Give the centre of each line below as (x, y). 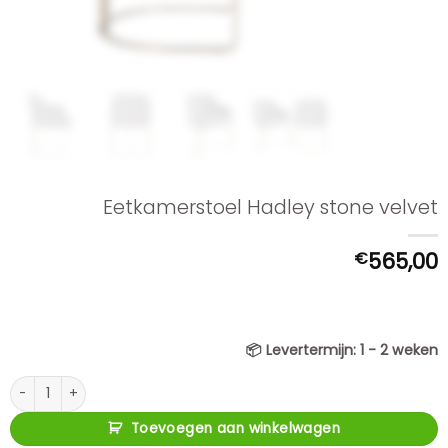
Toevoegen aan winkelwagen (235, 428)
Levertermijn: (311, 350)
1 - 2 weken (397, 350)
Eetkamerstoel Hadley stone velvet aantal (143, 385)
